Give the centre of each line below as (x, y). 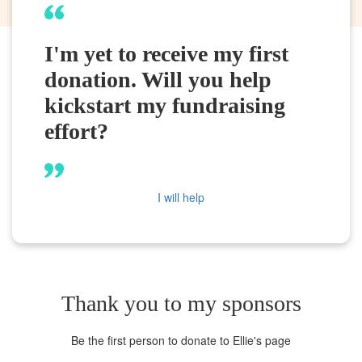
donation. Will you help (158, 79)
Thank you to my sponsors (181, 303)
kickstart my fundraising (165, 105)
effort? (76, 131)
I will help (181, 197)
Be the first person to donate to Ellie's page (181, 340)
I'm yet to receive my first (166, 53)
